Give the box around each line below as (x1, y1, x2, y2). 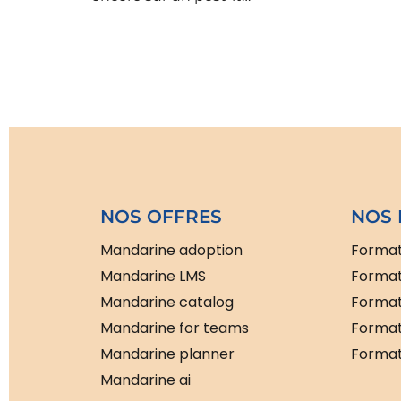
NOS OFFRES (100, 206, 222, 228)
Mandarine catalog (100, 292, 234, 313)
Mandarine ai (100, 370, 191, 391)
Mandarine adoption (100, 240, 243, 261)
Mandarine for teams (100, 318, 249, 339)
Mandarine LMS (100, 266, 206, 287)
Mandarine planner (100, 344, 235, 365)
